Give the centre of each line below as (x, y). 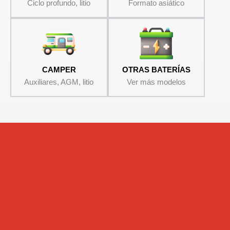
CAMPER (59, 70)
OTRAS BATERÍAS (157, 70)
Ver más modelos (157, 82)
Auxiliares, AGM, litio (59, 82)
